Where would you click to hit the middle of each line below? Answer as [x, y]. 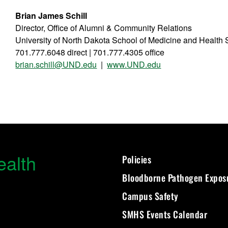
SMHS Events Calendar [165, 214]
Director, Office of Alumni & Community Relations [104, 27]
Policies [137, 159]
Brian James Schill [51, 15]
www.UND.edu [134, 64]
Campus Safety [150, 196]
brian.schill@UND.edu [56, 64]
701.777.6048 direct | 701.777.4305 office [90, 52]
